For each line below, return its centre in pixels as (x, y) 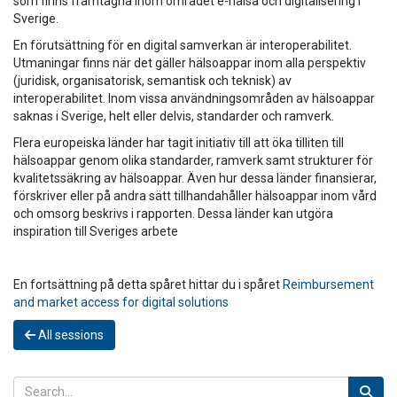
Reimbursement (328, 284)
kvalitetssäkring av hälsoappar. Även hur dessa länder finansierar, (195, 178)
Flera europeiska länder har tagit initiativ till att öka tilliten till (179, 142)
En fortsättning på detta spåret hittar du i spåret (148, 284)
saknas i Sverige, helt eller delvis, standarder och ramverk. (174, 116)
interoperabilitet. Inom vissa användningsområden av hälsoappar (194, 98)
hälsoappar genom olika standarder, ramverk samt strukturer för (193, 160)
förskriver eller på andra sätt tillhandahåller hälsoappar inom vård (195, 195)
